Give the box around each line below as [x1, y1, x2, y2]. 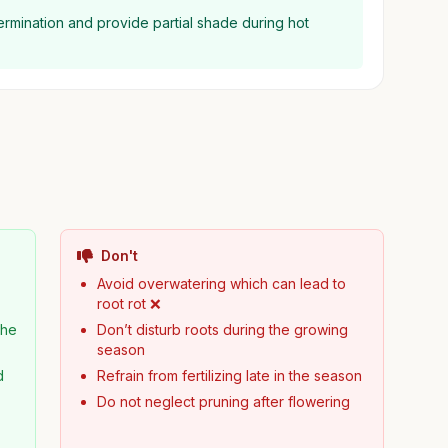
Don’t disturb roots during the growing [96, 321, 348, 338]
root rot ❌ [96, 295, 161, 312]
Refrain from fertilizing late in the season [96, 367, 362, 384]
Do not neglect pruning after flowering [96, 393, 350, 410]
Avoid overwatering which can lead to [96, 275, 346, 292]
